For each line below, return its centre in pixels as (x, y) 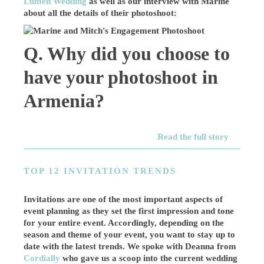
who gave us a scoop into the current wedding (149, 258)
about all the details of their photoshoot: (100, 13)
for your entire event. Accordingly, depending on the (124, 223)
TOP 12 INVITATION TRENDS (100, 171)
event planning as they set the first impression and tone (129, 211)
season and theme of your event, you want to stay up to (130, 235)
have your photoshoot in (121, 77)
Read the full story (193, 137)
